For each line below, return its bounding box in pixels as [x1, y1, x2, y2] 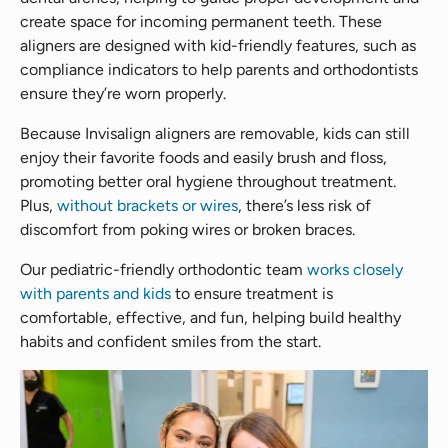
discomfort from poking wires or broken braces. [20, 219, 355, 239]
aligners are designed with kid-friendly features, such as [20, 35, 416, 55]
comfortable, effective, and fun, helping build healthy [20, 307, 401, 327]
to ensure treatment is [171, 283, 333, 303]
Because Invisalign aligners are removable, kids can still [20, 123, 410, 143]
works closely [307, 259, 403, 279]
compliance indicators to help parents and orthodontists [20, 59, 418, 79]
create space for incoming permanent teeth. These [20, 11, 382, 31]
